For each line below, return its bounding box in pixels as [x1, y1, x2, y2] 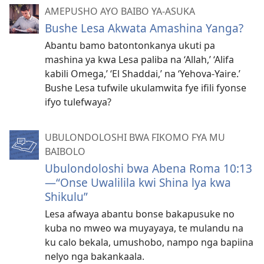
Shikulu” [45, 189, 88, 205]
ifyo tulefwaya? [45, 95, 111, 109]
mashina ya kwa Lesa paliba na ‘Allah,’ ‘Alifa [45, 53, 234, 67]
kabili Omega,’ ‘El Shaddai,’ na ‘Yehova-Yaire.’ [45, 67, 240, 81]
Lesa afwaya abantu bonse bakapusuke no [45, 207, 235, 221]
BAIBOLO [45, 145, 85, 159]
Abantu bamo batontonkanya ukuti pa [45, 39, 215, 52]
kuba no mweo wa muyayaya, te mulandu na [45, 222, 243, 235]
